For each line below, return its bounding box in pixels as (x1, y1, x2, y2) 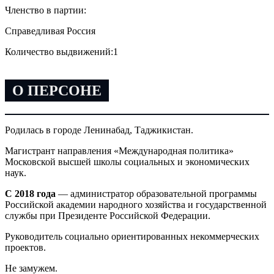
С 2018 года (5, 188, 56, 199)
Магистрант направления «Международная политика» (5, 146, 234, 157)
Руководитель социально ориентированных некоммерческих (5, 231, 259, 242)
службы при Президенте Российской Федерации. (5, 210, 210, 221)
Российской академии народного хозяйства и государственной (5, 199, 267, 210)
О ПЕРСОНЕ (12, 82, 102, 98)
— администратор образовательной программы (56, 188, 257, 199)
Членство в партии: (5, 4, 86, 15)
